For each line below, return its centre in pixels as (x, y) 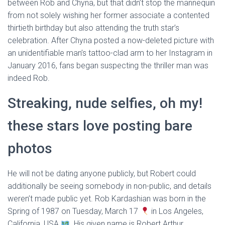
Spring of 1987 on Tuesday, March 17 (74, 211)
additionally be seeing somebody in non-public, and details (109, 186)
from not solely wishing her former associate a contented (108, 15)
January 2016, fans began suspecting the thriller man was (108, 66)
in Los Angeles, (177, 211)
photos (30, 148)
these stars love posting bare (100, 126)
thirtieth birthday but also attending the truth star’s (93, 28)
